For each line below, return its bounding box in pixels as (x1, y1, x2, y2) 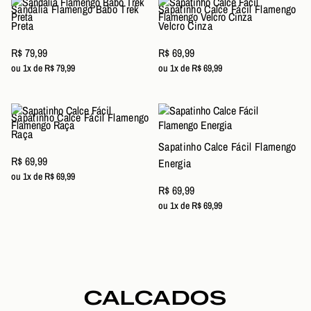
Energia (158, 155, 192, 171)
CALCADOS (84, 286, 227, 310)
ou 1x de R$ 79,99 (11, 62, 75, 74)
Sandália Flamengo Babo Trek (11, 1, 140, 17)
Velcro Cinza (158, 18, 212, 33)
